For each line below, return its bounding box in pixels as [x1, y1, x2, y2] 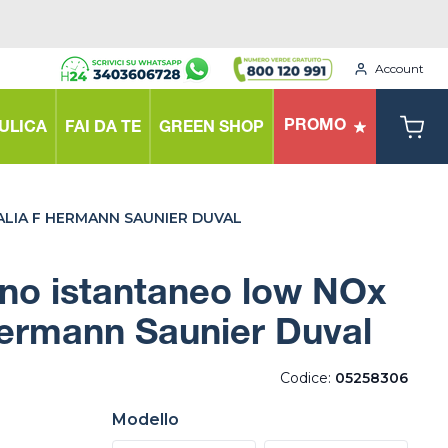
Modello [112, 410, 179, 429]
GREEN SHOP [159, 120, 264, 137]
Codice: [280, 369, 335, 387]
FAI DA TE [65, 120, 141, 137]
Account [375, 60, 424, 76]
